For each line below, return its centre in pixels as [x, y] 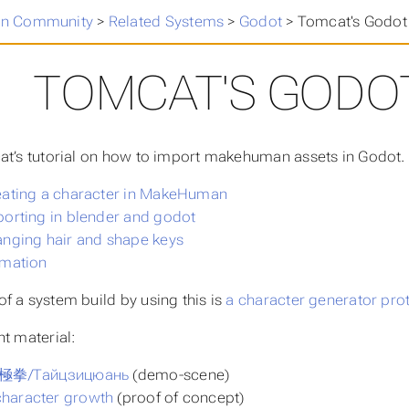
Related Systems [166, 21]
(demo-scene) [179, 374]
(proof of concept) [179, 397]
